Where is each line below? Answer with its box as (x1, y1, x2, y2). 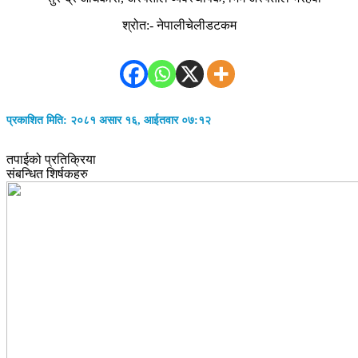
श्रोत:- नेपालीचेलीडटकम (121, 18, 237, 33)
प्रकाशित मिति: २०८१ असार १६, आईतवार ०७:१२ (6, 113, 211, 126)
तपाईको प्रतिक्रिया (6, 153, 96, 167)
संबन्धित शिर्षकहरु (6, 167, 88, 181)
